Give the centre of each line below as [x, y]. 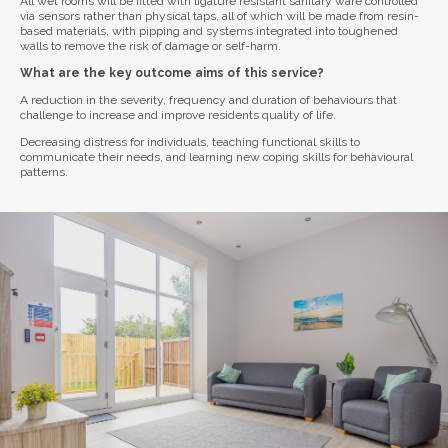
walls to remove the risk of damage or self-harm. [150, 46]
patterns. [44, 172]
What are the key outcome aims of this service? [172, 73]
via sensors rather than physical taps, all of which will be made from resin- [219, 16]
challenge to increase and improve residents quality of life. [178, 115]
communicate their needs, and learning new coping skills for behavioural [216, 157]
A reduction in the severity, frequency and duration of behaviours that [208, 100]
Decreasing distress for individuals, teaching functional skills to [190, 142]
